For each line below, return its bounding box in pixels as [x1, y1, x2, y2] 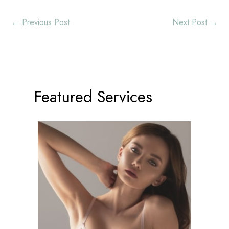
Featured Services [34, 85, 152, 108]
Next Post [172, 16, 210, 29]
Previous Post [19, 16, 70, 29]
